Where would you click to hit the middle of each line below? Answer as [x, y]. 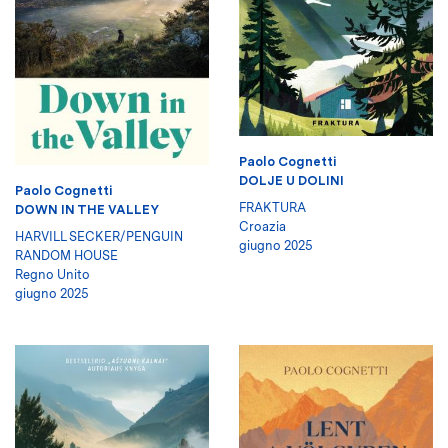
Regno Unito [52, 274]
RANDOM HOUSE [66, 255]
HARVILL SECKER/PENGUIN [99, 236]
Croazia [262, 226]
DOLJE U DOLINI [291, 180]
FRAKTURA [272, 207]
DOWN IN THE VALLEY [87, 209]
